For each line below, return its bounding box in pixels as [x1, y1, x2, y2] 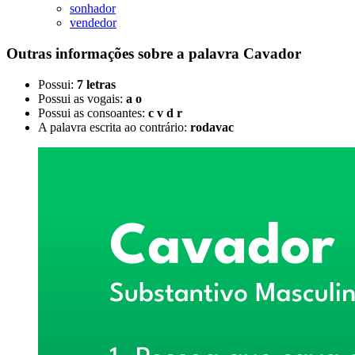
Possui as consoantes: [38, 105, 148, 120]
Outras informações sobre [6, 44, 177, 62]
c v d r [148, 105, 182, 120]
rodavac [190, 120, 234, 134]
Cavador [243, 44, 301, 62]
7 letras [77, 77, 116, 91]
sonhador [70, 2, 116, 16]
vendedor [70, 16, 116, 30]
